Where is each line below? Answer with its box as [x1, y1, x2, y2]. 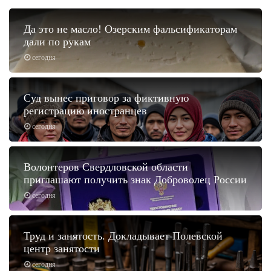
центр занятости [24, 242, 100, 255]
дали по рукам [24, 35, 91, 48]
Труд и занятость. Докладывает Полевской [24, 229, 223, 242]
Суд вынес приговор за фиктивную [24, 91, 189, 104]
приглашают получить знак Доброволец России [24, 173, 247, 186]
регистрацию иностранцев [24, 104, 147, 117]
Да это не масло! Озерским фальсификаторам [24, 22, 237, 35]
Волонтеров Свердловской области [24, 160, 188, 173]
